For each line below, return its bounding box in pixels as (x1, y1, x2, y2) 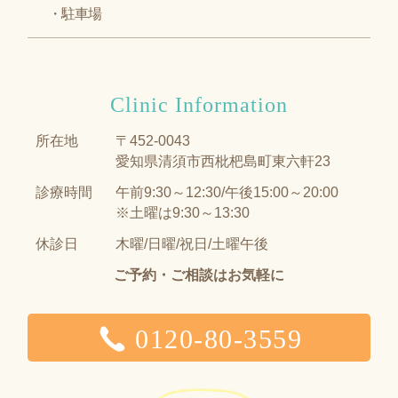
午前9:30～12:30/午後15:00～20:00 (115, 184, 338, 200)
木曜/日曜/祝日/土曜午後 (115, 235, 268, 251)
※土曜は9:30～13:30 (115, 204, 250, 220)
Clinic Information (110, 92, 288, 116)
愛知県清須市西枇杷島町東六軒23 (115, 153, 330, 169)
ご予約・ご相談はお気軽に (114, 267, 284, 283)
